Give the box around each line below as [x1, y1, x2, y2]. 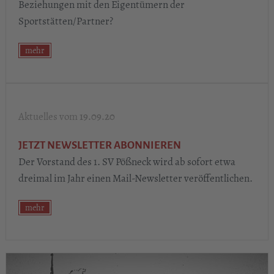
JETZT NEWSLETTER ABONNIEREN [18, 139, 181, 151]
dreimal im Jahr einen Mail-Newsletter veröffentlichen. [18, 171, 254, 185]
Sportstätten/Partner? [18, 13, 113, 28]
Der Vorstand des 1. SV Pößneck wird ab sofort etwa [18, 154, 235, 169]
